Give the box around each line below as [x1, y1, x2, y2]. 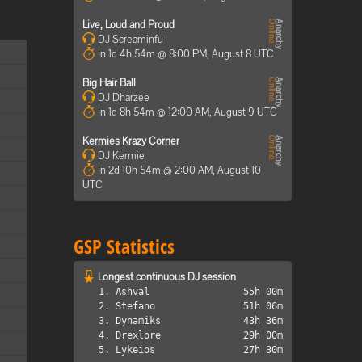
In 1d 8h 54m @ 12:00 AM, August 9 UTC [98, 105, 277, 119]
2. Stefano [99, 301, 155, 312]
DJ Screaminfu [95, 32, 163, 46]
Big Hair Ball [82, 76, 136, 90]
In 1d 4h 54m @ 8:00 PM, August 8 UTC [98, 47, 274, 61]
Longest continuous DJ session [98, 270, 236, 284]
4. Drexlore [99, 330, 161, 341]
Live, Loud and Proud [82, 18, 175, 32]
